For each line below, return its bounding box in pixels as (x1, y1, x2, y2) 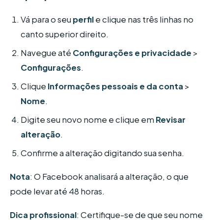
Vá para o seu (21, 14, 73, 25)
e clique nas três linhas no (94, 14, 194, 25)
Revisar (156, 114, 186, 125)
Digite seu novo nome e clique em (21, 114, 156, 125)
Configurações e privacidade (73, 48, 192, 58)
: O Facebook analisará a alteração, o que (30, 171, 189, 182)
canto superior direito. (21, 29, 109, 40)
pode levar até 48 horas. (10, 186, 105, 196)
